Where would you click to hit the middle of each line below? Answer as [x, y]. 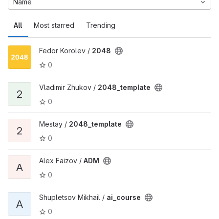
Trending [101, 25]
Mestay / [54, 124]
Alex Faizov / [61, 161]
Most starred [54, 25]
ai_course [124, 197]
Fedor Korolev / [66, 51]
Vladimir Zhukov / [68, 87]
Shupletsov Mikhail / [73, 197]
